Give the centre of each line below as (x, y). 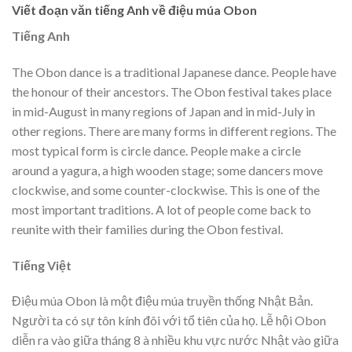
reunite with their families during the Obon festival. (147, 229)
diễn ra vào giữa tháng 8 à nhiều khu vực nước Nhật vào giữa (175, 340)
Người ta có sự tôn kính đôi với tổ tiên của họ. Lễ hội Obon (169, 321)
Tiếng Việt (42, 265)
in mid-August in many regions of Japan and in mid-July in (163, 111)
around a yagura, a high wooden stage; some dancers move (167, 170)
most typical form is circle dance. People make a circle (156, 150)
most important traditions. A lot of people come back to (161, 209)
